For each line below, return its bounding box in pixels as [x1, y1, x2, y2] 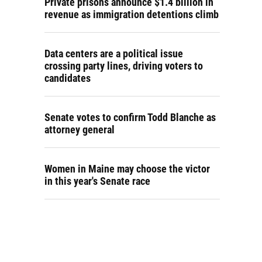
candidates [44, 72, 91, 84]
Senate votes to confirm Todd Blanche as [44, 111, 216, 123]
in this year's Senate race [44, 175, 150, 187]
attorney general [44, 123, 115, 136]
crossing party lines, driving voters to [44, 60, 203, 72]
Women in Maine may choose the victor [44, 163, 210, 175]
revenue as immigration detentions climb [44, 8, 219, 20]
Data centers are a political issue [44, 47, 183, 60]
